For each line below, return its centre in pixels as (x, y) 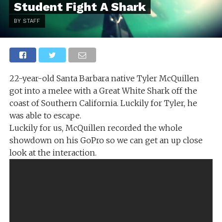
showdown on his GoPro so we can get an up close (106, 140)
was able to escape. (45, 115)
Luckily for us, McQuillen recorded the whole (96, 128)
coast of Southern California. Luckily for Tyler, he (103, 103)
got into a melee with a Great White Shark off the (103, 91)
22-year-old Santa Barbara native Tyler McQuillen (104, 78)
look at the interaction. (53, 153)
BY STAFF (27, 21)
